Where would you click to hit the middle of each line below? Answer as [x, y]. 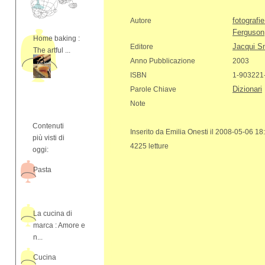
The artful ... [52, 50]
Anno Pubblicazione [163, 61]
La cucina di [53, 214]
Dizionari [247, 89]
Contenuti [48, 126]
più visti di [49, 138]
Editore [142, 47]
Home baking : [56, 38]
